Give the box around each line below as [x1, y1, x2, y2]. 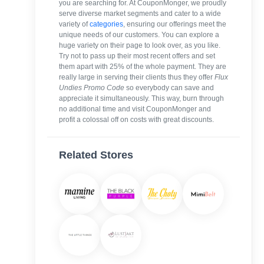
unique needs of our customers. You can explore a [59, 30, 219, 39]
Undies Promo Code [59, 83, 124, 92]
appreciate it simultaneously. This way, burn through [59, 94, 224, 103]
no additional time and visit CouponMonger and [59, 104, 211, 113]
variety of [59, 19, 90, 28]
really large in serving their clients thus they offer [59, 72, 214, 81]
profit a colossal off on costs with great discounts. [59, 115, 214, 124]
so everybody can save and [124, 83, 214, 92]
